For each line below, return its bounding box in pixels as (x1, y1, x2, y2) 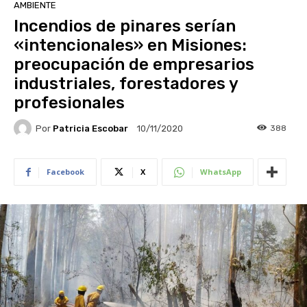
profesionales (14, 93, 129, 113)
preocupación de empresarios (14, 55, 254, 75)
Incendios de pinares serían (14, 16, 236, 36)
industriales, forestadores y (14, 74, 238, 94)
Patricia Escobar (53, 123, 128, 134)
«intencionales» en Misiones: (14, 36, 247, 56)
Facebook (47, 167, 84, 177)
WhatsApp (200, 167, 241, 177)
